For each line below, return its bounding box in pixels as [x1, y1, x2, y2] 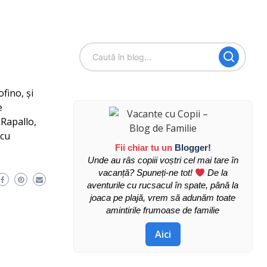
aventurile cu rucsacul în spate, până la [87, 180, 239, 190]
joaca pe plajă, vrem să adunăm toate [90, 193, 236, 203]
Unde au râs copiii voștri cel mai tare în [87, 155, 238, 165]
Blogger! [174, 142, 211, 153]
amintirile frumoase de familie [106, 205, 220, 215]
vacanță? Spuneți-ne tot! [98, 167, 195, 178]
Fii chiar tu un [114, 142, 175, 153]
